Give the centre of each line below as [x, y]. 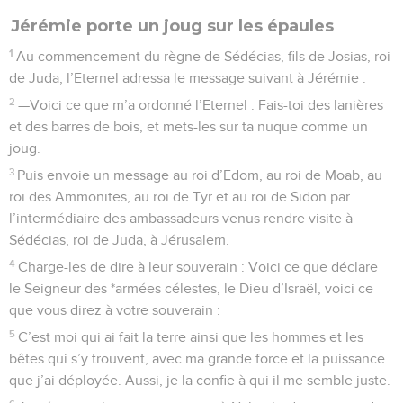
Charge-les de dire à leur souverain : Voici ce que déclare [198, 267]
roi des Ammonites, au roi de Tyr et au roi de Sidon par [179, 197]
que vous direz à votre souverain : [115, 310]
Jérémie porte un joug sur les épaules [172, 26]
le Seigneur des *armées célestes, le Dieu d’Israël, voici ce [191, 288]
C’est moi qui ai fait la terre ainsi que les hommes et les [191, 337]
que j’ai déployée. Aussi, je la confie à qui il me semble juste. [200, 380]
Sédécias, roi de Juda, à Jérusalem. [119, 240]
